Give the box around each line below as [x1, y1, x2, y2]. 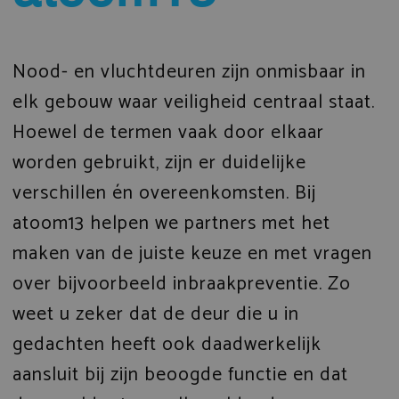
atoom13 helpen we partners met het [12, 207, 330, 240]
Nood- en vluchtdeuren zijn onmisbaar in [12, 55, 366, 88]
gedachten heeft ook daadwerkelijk [12, 328, 322, 361]
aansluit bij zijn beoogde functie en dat [12, 358, 348, 391]
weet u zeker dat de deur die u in [12, 297, 299, 330]
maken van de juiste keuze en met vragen [12, 237, 372, 270]
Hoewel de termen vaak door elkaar [12, 116, 324, 149]
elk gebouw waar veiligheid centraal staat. [12, 85, 375, 118]
